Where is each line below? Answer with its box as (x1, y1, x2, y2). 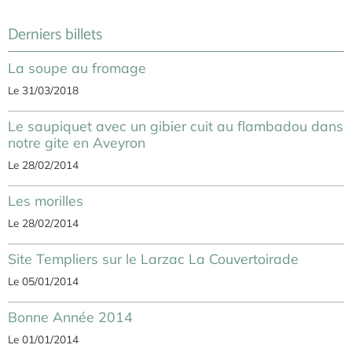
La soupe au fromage (8, 59, 146, 77)
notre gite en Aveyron (8, 134, 145, 152)
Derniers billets (8, 22, 102, 49)
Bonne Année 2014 (8, 308, 133, 326)
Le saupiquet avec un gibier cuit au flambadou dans (8, 117, 343, 135)
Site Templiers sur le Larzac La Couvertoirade (8, 250, 299, 268)
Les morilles (8, 192, 83, 210)
